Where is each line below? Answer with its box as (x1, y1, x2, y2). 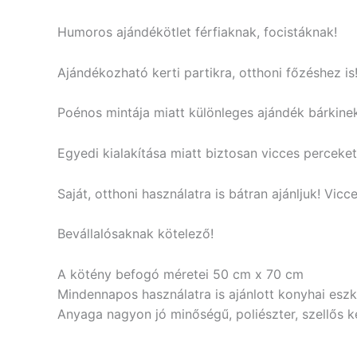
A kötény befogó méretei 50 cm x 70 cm (57, 265, 304, 282)
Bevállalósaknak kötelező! (57, 226, 214, 242)
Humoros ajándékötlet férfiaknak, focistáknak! (57, 24, 337, 41)
